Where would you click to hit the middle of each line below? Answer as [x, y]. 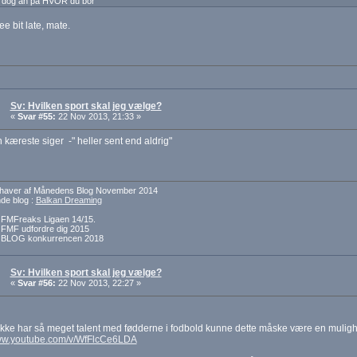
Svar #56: [36, 283]
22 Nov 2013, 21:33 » [98, 117]
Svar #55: [36, 117]
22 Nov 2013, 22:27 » [98, 283]
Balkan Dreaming [69, 200]
